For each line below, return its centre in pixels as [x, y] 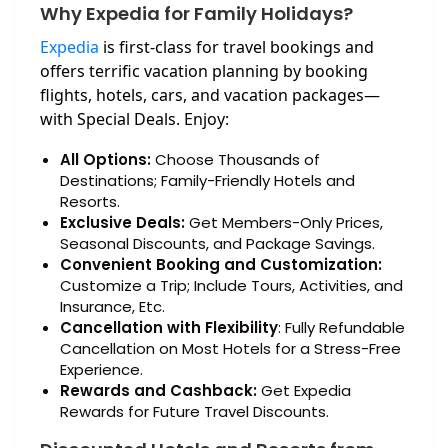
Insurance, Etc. [112, 307]
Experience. [101, 370]
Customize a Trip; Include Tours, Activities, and [231, 286]
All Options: [107, 160]
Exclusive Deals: [122, 223]
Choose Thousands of [237, 160]
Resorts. [90, 202]
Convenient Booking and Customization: [221, 265]
